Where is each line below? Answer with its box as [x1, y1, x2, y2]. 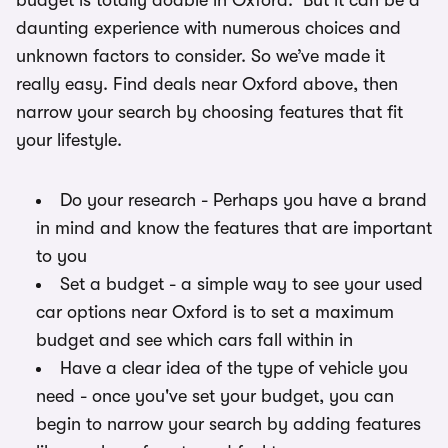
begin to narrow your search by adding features [36, 414, 421, 434]
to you [36, 246, 87, 266]
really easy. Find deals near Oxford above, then [16, 74, 398, 94]
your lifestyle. [16, 130, 127, 150]
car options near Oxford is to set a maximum [36, 302, 394, 322]
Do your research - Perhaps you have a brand [60, 190, 427, 210]
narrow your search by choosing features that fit [16, 102, 403, 122]
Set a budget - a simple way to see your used [60, 274, 423, 294]
